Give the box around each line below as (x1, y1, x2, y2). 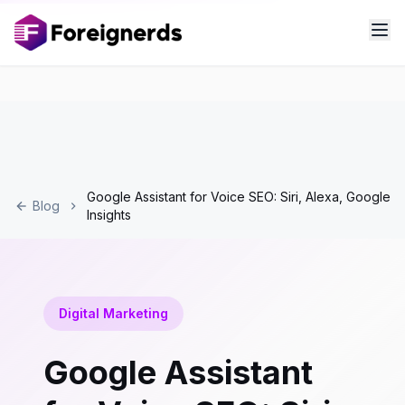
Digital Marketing (59, 306, 168, 321)
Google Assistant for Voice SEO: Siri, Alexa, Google (86, 189, 391, 204)
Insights (86, 207, 131, 222)
